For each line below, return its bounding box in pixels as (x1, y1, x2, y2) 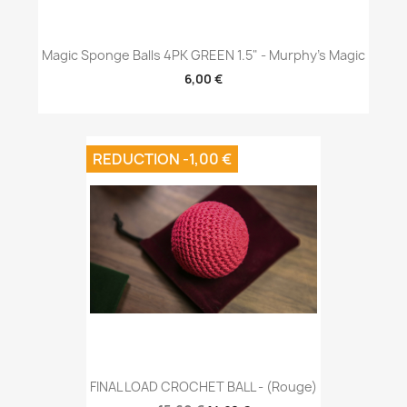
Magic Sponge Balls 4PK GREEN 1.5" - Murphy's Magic (42, 46, 365, 65)
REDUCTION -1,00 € (93, 149, 232, 169)
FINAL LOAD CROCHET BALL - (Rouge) (90, 378, 317, 396)
